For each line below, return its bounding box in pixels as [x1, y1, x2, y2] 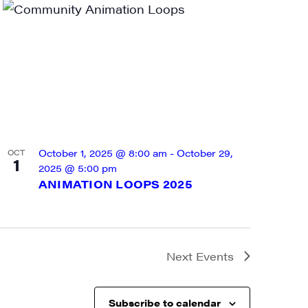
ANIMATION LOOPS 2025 [38, 175, 192, 192]
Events [196, 247, 234, 264]
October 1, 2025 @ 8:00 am [38, 145, 167, 159]
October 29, [176, 145, 233, 159]
